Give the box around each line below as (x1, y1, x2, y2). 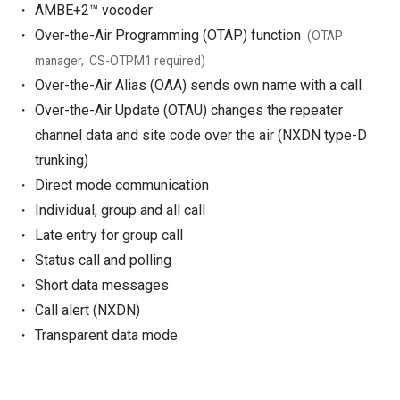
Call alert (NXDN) (35, 302, 141, 320)
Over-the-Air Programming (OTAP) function (35, 27, 305, 45)
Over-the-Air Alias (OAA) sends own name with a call (35, 77, 362, 95)
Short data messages (35, 277, 170, 295)
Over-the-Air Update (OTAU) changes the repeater (35, 102, 344, 120)
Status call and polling (35, 252, 172, 270)
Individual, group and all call (35, 202, 206, 220)
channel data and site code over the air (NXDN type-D (35, 127, 368, 145)
